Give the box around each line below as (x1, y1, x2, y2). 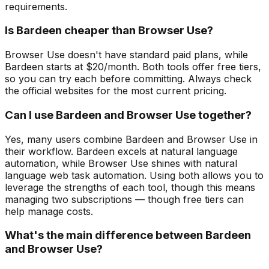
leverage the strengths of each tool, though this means (5, 181, 255, 193)
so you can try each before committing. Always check (5, 73, 252, 85)
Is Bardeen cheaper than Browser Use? (5, 23, 213, 38)
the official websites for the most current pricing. (5, 85, 226, 97)
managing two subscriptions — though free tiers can (5, 193, 244, 205)
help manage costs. (5, 205, 93, 217)
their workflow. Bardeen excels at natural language (5, 145, 238, 157)
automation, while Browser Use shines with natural (5, 157, 237, 169)
